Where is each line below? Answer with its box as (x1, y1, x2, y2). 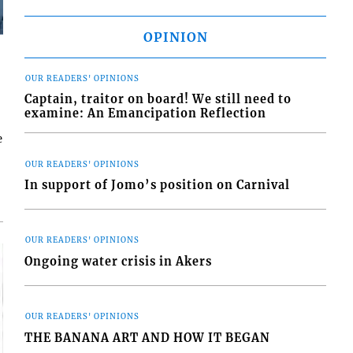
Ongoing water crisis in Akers (24, 254, 213, 269)
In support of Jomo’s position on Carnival (24, 177, 291, 192)
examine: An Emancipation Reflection (24, 106, 267, 121)
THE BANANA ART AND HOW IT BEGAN (24, 330, 271, 345)
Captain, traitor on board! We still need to (24, 92, 292, 107)
